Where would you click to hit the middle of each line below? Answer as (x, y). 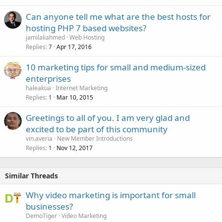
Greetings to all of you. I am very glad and (108, 117)
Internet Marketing (82, 88)
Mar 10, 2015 (75, 97)
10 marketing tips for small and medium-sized (116, 67)
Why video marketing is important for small (111, 195)
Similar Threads (31, 175)
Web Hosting (87, 37)
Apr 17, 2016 (74, 47)
